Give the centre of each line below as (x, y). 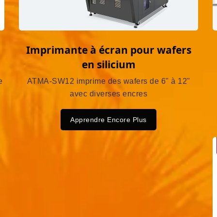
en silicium (108, 65)
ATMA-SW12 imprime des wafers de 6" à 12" (108, 81)
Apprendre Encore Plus (108, 120)
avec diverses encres (108, 94)
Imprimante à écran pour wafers (108, 50)
